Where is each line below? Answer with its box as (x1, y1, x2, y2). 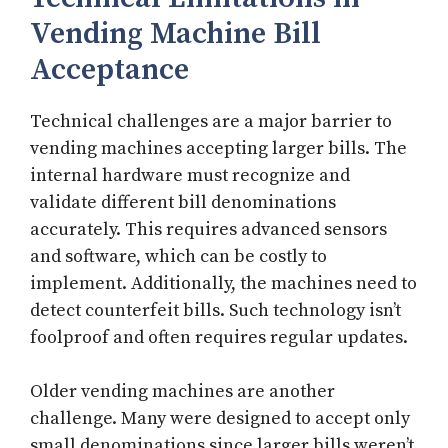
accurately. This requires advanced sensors (30, 218, 387, 242)
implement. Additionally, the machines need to (30, 272, 417, 296)
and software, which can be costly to (30, 245, 327, 269)
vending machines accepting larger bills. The (30, 137, 407, 161)
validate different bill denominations (30, 191, 336, 215)
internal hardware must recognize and (30, 164, 350, 188)
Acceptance (30, 51, 189, 90)
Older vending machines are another (30, 380, 335, 404)
